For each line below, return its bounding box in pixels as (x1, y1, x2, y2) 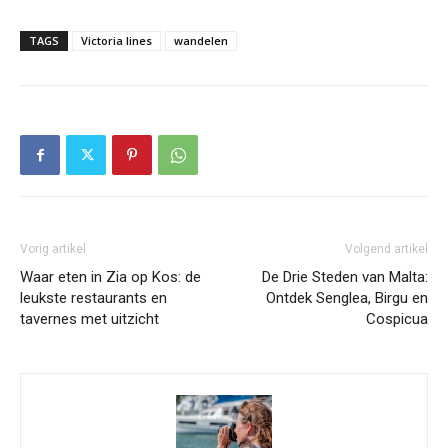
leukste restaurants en (20, 289, 167, 307)
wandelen (174, 33, 228, 48)
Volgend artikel (345, 242, 428, 256)
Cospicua (366, 310, 428, 328)
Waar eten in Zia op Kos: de (20, 268, 201, 286)
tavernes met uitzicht (20, 310, 159, 328)
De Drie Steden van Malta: (262, 268, 428, 286)
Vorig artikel (20, 242, 86, 256)
